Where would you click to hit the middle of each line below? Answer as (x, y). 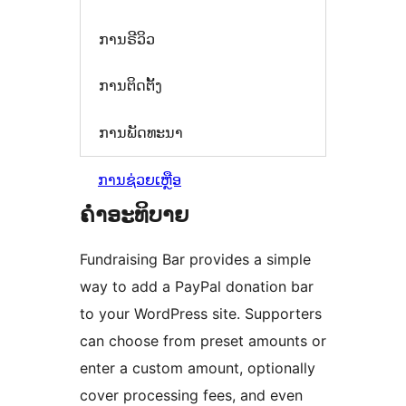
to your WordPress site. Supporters (201, 314)
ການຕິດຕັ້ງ (130, 86)
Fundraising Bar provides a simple (195, 260)
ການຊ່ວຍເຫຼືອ (140, 180)
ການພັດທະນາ (141, 132)
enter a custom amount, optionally (198, 368)
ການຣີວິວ (127, 39)
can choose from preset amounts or (203, 341)
